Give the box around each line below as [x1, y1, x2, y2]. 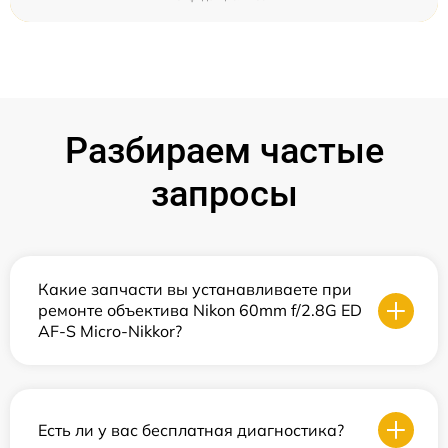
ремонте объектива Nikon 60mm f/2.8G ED [38, 300, 362, 320]
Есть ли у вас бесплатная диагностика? [38, 419, 344, 440]
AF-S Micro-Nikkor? [38, 321, 182, 341]
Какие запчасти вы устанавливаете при [38, 279, 352, 299]
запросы [150, 173, 298, 215]
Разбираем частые [64, 130, 384, 172]
